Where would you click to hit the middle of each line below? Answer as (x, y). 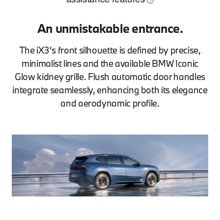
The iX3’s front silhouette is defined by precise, (110, 50)
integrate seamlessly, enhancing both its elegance (110, 90)
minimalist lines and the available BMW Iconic (110, 63)
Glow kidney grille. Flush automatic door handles (110, 76)
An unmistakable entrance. (110, 28)
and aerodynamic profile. (110, 103)
